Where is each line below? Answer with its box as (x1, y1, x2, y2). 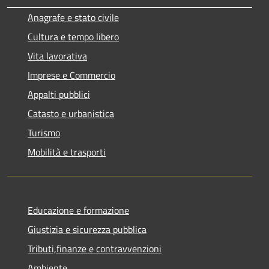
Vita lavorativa (28, 48, 87, 63)
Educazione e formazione (28, 202, 129, 217)
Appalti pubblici (28, 86, 90, 101)
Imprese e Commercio (28, 67, 115, 82)
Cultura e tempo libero (28, 29, 119, 44)
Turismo (28, 125, 60, 140)
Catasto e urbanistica (28, 106, 114, 121)
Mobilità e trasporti (28, 144, 106, 159)
